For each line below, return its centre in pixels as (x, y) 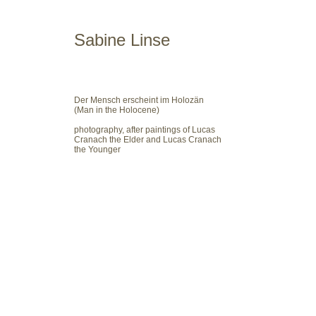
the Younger (97, 150)
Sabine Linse (122, 40)
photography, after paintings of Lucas (145, 130)
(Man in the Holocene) (117, 110)
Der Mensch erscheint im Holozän (139, 100)
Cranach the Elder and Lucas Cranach (148, 140)
